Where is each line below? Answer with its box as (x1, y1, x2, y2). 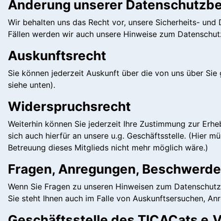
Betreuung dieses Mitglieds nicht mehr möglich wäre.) (8, 143, 208, 152)
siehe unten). (8, 80, 55, 90)
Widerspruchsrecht (8, 99, 131, 114)
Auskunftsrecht (8, 48, 106, 63)
